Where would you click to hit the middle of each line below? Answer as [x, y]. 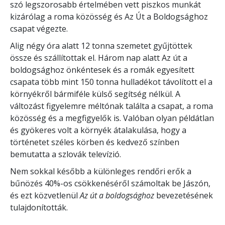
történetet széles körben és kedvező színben [95, 142]
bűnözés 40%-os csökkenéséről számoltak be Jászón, [110, 183]
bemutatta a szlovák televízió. [66, 154]
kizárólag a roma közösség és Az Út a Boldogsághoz [109, 16]
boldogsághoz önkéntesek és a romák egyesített [102, 70]
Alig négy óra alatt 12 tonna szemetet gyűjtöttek [101, 45]
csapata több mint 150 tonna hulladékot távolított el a [111, 82]
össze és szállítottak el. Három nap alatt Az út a [99, 58]
